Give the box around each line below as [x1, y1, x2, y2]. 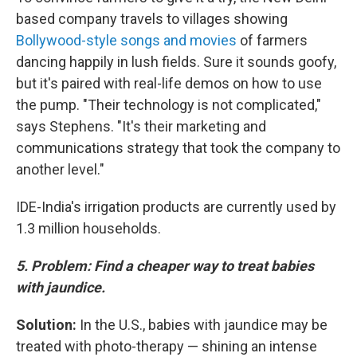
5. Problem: [16, 257, 94, 274]
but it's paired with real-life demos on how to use [16, 74, 322, 92]
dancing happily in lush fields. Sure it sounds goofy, [16, 53, 336, 70]
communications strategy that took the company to [16, 139, 340, 156]
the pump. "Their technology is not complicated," [16, 96, 321, 113]
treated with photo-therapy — [16, 337, 198, 355]
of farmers [237, 31, 308, 49]
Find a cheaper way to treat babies [94, 257, 314, 274]
